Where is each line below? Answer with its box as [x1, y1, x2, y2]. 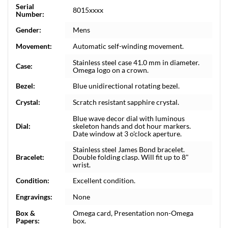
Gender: [16, 25, 41, 34]
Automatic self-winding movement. [73, 42, 184, 50]
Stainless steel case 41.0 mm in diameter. [73, 58, 199, 67]
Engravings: [16, 192, 52, 201]
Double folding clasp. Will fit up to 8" [73, 153, 189, 161]
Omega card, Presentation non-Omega [73, 209, 193, 217]
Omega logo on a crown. [73, 66, 149, 74]
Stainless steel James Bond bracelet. [73, 145, 185, 154]
